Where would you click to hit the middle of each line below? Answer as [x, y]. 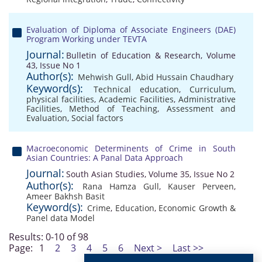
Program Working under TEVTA [87, 39]
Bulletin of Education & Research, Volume [151, 55]
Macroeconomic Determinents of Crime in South [131, 148]
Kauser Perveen [201, 186]
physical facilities [60, 99]
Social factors [97, 118]
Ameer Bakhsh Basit [65, 196]
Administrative [207, 99]
